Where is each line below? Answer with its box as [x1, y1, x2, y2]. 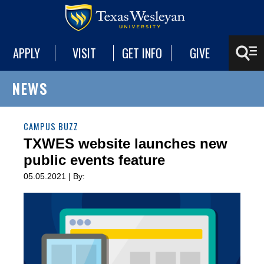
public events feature [24, 152, 165, 168]
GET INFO [122, 44, 163, 62]
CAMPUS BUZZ [24, 120, 78, 133]
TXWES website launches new [24, 136, 227, 151]
